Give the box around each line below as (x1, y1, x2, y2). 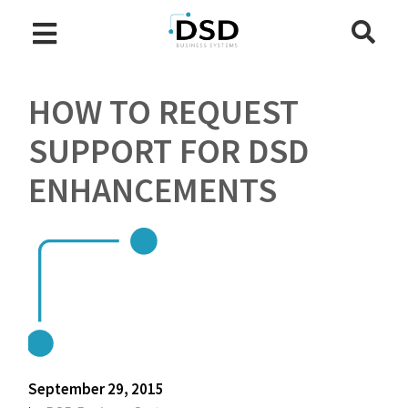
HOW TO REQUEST (28, 90, 300, 133)
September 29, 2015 (28, 379, 165, 399)
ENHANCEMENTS (28, 168, 278, 211)
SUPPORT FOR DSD (28, 129, 310, 172)
